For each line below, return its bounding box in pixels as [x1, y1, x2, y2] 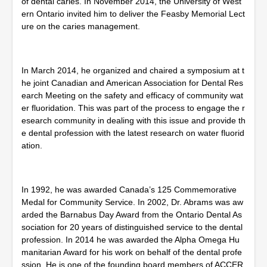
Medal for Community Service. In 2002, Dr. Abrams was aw [21, 197, 243, 207]
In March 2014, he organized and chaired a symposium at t [21, 66, 244, 75]
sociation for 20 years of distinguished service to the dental [21, 222, 243, 232]
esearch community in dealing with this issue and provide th [21, 116, 246, 125]
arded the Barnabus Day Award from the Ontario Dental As [21, 210, 242, 219]
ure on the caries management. [21, 21, 142, 31]
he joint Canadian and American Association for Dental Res [21, 78, 243, 88]
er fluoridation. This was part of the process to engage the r [21, 103, 245, 113]
